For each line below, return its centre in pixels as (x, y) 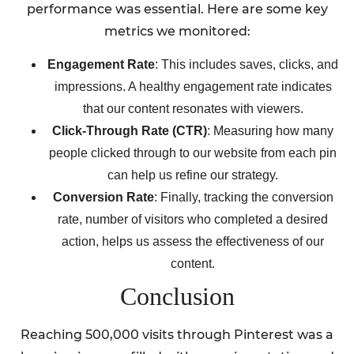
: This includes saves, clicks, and (247, 65)
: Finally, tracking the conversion (243, 198)
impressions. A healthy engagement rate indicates (193, 87)
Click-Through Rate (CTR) (130, 131)
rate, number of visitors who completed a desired (193, 220)
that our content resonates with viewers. (193, 109)
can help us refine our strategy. (193, 175)
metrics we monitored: (177, 31)
